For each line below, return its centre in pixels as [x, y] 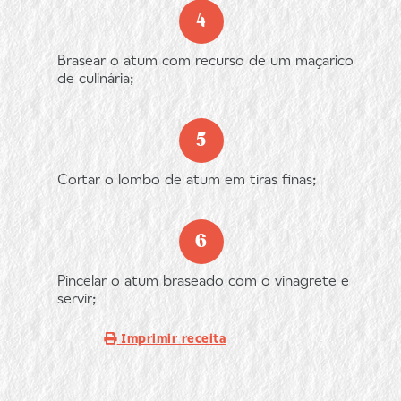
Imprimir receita [171, 340]
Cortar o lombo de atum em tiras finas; [187, 181]
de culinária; [96, 80]
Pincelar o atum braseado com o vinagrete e [203, 282]
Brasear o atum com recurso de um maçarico [205, 62]
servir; [77, 300]
